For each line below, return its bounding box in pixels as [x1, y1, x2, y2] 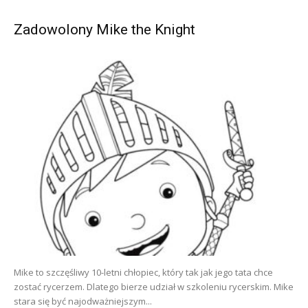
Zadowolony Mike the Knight [14, 21, 195, 38]
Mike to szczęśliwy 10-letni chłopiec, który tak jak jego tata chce [14, 266, 273, 279]
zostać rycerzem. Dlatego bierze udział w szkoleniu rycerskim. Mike [14, 280, 294, 294]
